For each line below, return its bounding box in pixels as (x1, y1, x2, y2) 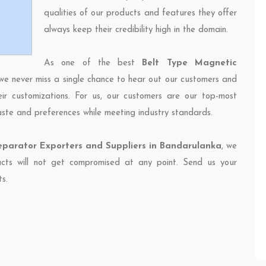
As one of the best (44, 59, 142, 68)
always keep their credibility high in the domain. (44, 26, 228, 34)
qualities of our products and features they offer (44, 9, 237, 18)
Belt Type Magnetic (142, 59, 237, 68)
